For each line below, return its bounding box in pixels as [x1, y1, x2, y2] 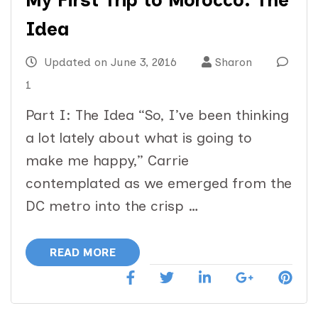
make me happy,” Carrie [26, 152, 189, 170]
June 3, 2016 [111, 55, 177, 70]
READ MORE [50, 246, 116, 260]
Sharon [215, 55, 252, 70]
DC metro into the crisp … [26, 197, 199, 215]
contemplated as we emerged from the [26, 175, 292, 192]
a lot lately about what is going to [26, 129, 252, 147]
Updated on [40, 55, 111, 70]
